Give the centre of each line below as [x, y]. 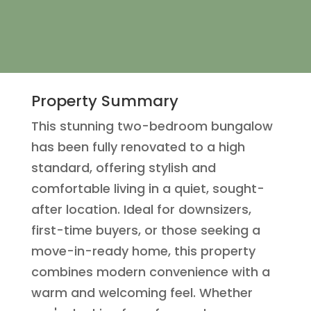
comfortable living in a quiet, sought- [148, 189]
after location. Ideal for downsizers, [141, 210]
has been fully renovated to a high [138, 147]
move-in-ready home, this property [143, 251]
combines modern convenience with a [150, 272]
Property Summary [104, 101]
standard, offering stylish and [123, 168]
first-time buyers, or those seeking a [145, 230]
